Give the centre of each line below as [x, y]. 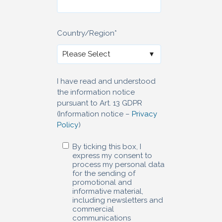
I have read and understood [106, 81]
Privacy [144, 114]
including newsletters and [118, 200]
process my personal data [119, 164]
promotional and [102, 182]
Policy [68, 125]
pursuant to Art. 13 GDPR [100, 103]
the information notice [96, 92]
